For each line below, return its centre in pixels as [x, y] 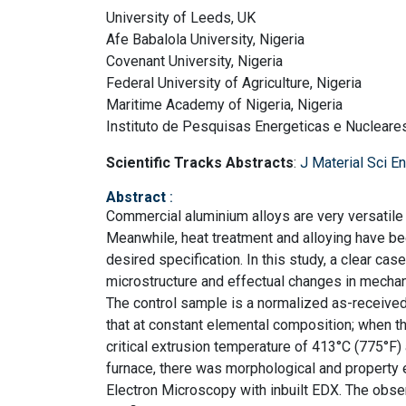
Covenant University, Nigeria [194, 61]
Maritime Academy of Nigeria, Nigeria [224, 104]
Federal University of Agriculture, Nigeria [234, 82]
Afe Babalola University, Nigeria [205, 39]
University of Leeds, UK [181, 17]
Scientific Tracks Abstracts [200, 162]
